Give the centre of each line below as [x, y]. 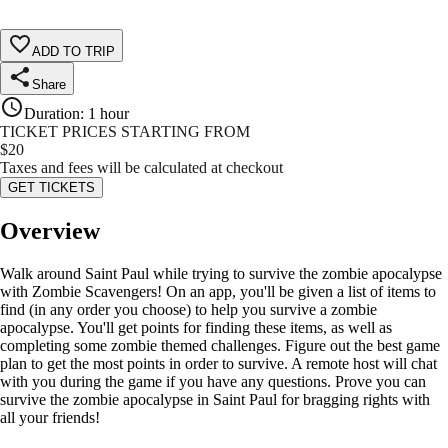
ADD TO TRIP [73, 52]
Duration [52, 114]
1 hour [108, 114]
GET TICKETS [51, 188]
